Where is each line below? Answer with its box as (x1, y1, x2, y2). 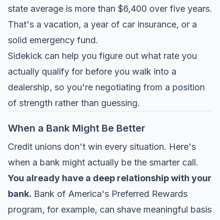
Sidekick (8, 51, 42, 61)
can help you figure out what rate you (42, 51, 197, 61)
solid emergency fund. (8, 35, 98, 45)
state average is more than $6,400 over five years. (8, 3, 212, 14)
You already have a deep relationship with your (8, 173, 212, 183)
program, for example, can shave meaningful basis (8, 204, 212, 215)
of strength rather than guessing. (8, 98, 140, 108)
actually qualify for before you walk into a (8, 66, 176, 77)
